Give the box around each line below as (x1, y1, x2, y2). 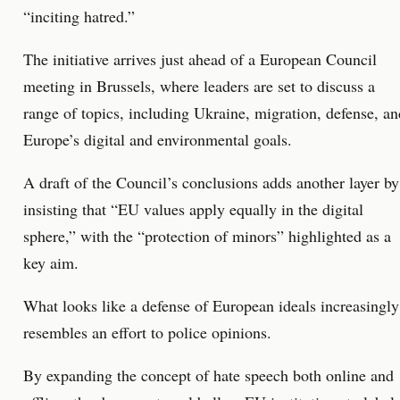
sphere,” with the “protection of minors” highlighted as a (23, 225, 391, 246)
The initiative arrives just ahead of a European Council (23, 48, 377, 70)
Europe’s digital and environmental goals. (23, 129, 292, 150)
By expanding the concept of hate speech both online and (23, 364, 394, 386)
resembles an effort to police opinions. (23, 321, 271, 343)
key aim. (23, 252, 79, 273)
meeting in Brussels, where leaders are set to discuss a (23, 75, 375, 96)
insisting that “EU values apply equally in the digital (23, 198, 363, 220)
